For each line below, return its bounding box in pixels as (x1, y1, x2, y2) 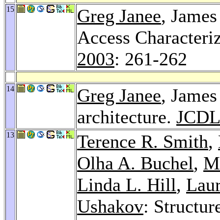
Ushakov (77, 195, 143, 217)
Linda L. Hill (77, 174, 176, 195)
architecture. (77, 106, 176, 127)
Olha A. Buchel (77, 152, 193, 173)
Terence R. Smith (77, 131, 208, 152)
